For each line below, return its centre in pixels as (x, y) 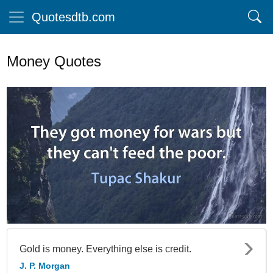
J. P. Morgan (45, 265)
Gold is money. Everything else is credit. (105, 249)
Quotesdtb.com (73, 17)
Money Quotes (54, 61)
